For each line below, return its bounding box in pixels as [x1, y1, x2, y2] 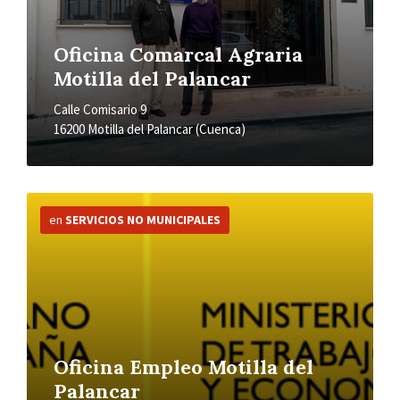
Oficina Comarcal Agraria [54, 42, 303, 68]
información [26, 207, 102, 226]
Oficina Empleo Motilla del [54, 354, 313, 380]
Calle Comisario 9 [54, 101, 146, 119]
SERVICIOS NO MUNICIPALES [65, 212, 221, 229]
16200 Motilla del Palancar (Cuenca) [54, 121, 246, 138]
